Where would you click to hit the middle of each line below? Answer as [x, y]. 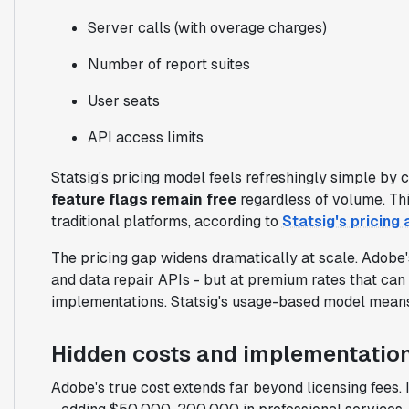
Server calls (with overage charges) [207, 27]
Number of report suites [168, 64]
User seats [123, 100]
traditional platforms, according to [166, 221]
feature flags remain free [143, 199]
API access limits [145, 137]
